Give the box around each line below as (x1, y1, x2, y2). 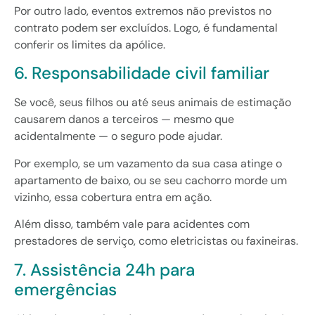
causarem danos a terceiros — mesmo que (14, 112, 234, 127)
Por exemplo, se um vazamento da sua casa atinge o (14, 155, 282, 171)
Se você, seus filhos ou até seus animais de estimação (14, 95, 291, 110)
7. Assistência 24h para (14, 258, 195, 281)
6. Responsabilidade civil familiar (14, 62, 269, 84)
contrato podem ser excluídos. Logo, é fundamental (14, 20, 278, 35)
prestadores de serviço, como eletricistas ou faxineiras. (14, 233, 298, 249)
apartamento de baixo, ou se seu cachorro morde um (14, 172, 287, 188)
